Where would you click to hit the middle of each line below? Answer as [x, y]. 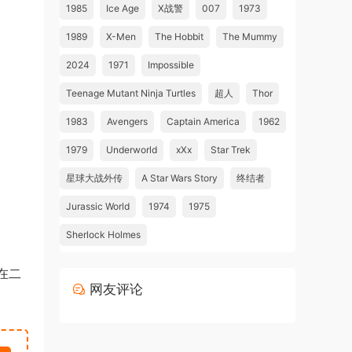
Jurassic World [98, 206]
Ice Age [123, 8]
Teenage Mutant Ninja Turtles [131, 93]
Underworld [132, 150]
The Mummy [250, 37]
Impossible [171, 65]
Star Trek [231, 150]
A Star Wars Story [180, 178]
